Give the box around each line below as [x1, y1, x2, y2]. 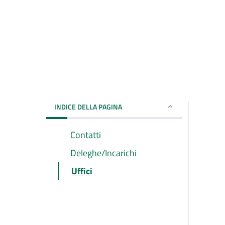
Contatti [70, 128, 101, 142]
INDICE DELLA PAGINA [54, 101, 122, 112]
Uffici [71, 164, 92, 178]
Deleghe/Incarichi [70, 146, 137, 160]
